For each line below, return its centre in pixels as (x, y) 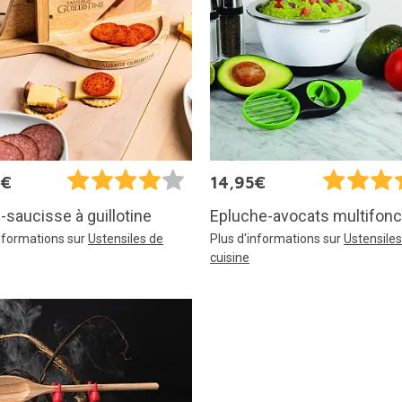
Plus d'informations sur (277, 238)
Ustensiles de (126, 238)
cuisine (230, 257)
